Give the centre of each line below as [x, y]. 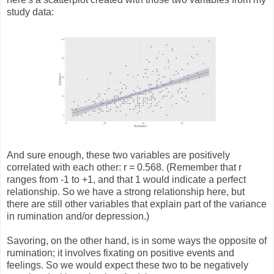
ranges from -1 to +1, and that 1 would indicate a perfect [126, 179]
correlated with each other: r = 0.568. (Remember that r [124, 167]
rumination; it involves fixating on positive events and [120, 253]
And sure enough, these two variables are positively [118, 155]
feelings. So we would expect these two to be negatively [128, 265]
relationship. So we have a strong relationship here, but [126, 191]
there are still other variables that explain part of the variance [137, 204]
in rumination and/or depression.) [78, 216]
